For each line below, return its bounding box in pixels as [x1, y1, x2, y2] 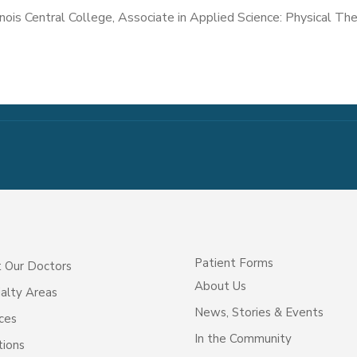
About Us [194, 278, 246, 295]
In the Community [194, 331, 292, 347]
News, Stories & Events [194, 304, 324, 321]
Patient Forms [194, 255, 273, 272]
